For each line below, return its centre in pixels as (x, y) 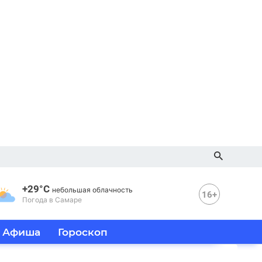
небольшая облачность (92, 189)
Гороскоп (83, 232)
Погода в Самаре (52, 199)
